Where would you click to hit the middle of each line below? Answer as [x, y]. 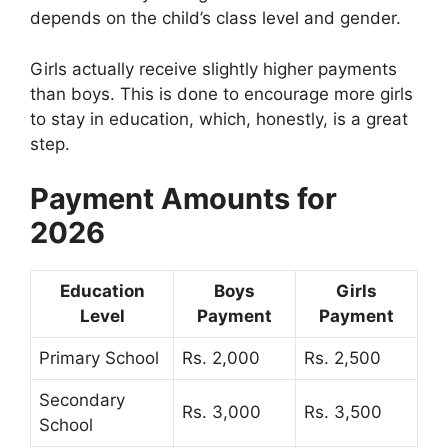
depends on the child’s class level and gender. [215, 18]
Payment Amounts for [183, 199]
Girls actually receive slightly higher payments [213, 68]
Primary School [99, 358]
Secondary [82, 400]
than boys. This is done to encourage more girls [221, 93]
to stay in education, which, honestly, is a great [219, 118]
